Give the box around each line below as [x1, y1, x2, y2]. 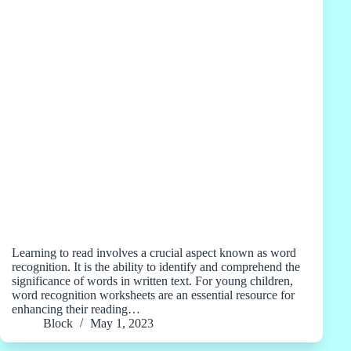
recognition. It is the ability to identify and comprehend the [12, 260, 300, 274]
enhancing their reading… [12, 302, 140, 317]
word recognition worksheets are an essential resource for [12, 288, 295, 302]
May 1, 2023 [90, 317, 154, 331]
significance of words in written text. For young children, [12, 274, 293, 288]
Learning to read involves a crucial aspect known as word [12, 246, 296, 260]
